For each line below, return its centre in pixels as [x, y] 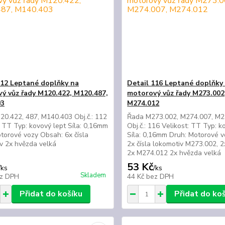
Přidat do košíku [51, 194]
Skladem [93, 175]
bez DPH [160, 177]
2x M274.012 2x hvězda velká [174, 153]
